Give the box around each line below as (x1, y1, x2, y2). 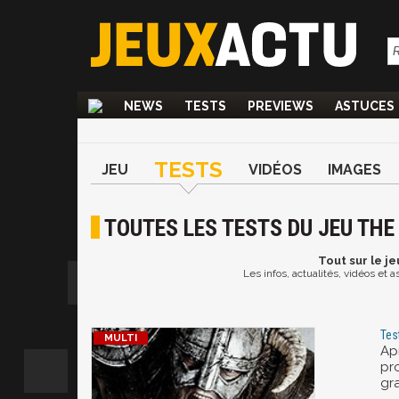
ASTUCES (335, 99, 395, 113)
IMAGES (328, 161, 381, 178)
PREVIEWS (248, 99, 313, 113)
